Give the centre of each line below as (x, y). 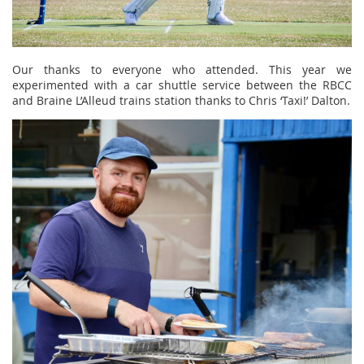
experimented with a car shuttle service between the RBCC (182, 84)
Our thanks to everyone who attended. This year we (182, 69)
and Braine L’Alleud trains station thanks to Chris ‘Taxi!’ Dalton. (181, 100)
